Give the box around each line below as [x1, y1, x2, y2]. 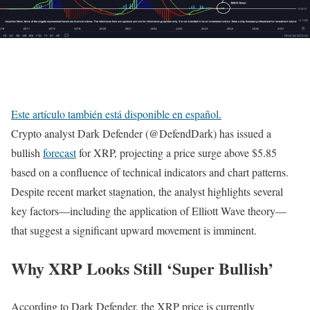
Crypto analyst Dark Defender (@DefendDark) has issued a [11, 126, 271, 141]
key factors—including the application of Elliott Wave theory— [11, 203, 286, 219]
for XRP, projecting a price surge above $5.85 [76, 145, 277, 161]
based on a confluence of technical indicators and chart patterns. [11, 165, 289, 180]
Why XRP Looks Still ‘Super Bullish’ [11, 256, 273, 281]
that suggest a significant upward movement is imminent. [11, 223, 257, 238]
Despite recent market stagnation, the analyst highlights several [11, 184, 283, 199]
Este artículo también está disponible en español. [11, 107, 221, 122]
